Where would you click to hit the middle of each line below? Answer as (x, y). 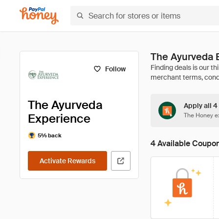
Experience (59, 119)
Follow (115, 69)
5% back (50, 135)
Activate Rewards (67, 161)
